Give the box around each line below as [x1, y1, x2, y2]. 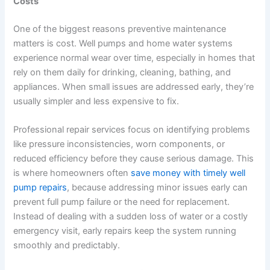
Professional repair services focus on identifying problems [13, 124, 251, 136]
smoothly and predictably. [13, 240, 121, 251]
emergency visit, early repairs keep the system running [13, 225, 237, 237]
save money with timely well [131, 168, 246, 179]
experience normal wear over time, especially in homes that [13, 52, 256, 63]
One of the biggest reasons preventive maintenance [13, 23, 227, 34]
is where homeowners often [13, 168, 131, 179]
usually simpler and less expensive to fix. [13, 95, 180, 107]
